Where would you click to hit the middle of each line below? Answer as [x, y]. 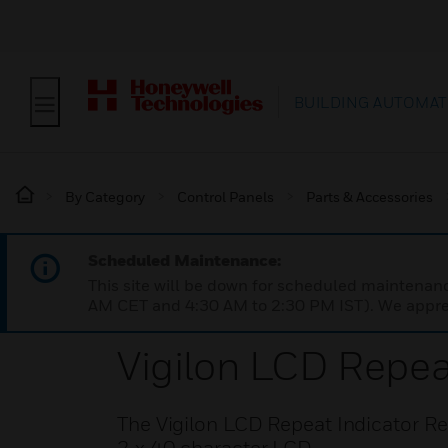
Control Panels [225, 196]
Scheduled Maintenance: [184, 260]
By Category [105, 196]
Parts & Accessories [369, 196]
